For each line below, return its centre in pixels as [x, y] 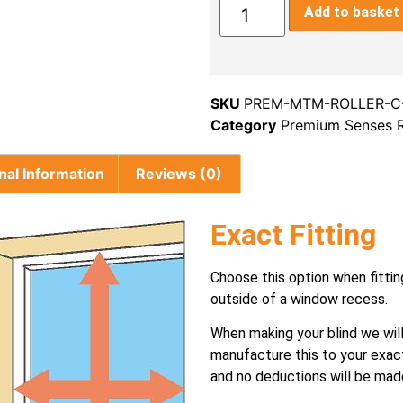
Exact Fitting [293, 234]
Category [243, 125]
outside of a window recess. [299, 299]
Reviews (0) [179, 174]
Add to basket [351, 13]
